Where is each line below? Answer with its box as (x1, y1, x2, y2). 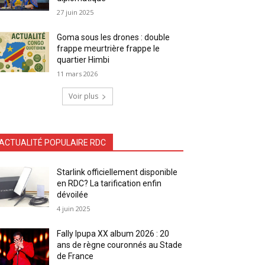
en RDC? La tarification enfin (57, 178, 162, 188)
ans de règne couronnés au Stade (57, 240, 183, 250)
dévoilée (57, 189, 89, 199)
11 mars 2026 (57, 69, 98, 78)
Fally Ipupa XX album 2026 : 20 (57, 228, 170, 238)
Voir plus (69, 91, 98, 101)
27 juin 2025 (57, 7, 94, 17)
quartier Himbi (57, 54, 110, 64)
